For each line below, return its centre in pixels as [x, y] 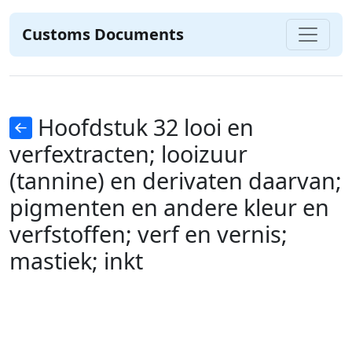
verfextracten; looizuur [128, 154]
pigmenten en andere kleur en [169, 207]
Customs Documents [103, 34]
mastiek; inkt [76, 260]
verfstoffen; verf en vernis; [148, 234]
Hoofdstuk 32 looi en [143, 127]
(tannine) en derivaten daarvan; [176, 180]
